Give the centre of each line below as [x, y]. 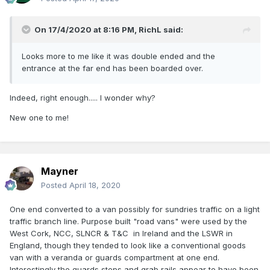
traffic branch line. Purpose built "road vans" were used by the [128, 221]
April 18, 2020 [95, 185]
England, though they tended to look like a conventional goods [128, 246]
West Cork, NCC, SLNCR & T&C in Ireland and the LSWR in [121, 234]
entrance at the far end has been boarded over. [112, 68]
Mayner [60, 171]
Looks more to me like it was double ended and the [118, 56]
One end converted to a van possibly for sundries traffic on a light [135, 209]
